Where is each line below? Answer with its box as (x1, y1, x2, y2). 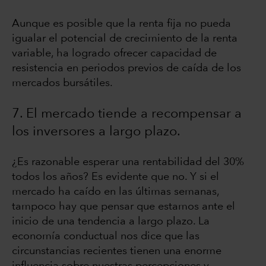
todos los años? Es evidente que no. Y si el (12, 171, 219, 182)
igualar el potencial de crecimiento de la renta (12, 33, 237, 44)
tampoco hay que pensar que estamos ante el (12, 201, 235, 212)
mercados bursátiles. (12, 77, 113, 88)
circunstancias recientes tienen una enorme (12, 245, 221, 256)
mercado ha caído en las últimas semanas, (12, 186, 219, 197)
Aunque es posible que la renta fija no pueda (12, 18, 231, 29)
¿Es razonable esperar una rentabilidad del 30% (12, 156, 244, 167)
